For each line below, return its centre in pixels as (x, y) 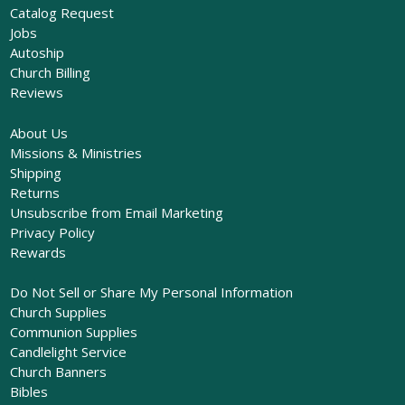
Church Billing (50, 73)
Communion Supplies (73, 332)
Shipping (35, 172)
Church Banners (58, 372)
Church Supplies (58, 312)
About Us (38, 132)
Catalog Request (61, 13)
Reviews (36, 93)
